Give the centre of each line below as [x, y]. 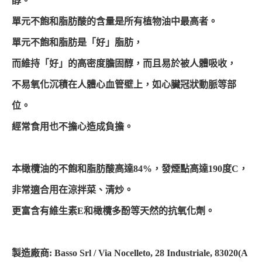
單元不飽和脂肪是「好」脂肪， [77, 43]
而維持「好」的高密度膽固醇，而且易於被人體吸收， [124, 64]
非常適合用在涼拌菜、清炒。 [73, 190]
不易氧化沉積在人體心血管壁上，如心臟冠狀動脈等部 [124, 85]
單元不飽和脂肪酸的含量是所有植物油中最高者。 [115, 22]
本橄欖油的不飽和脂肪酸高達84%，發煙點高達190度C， [130, 169]
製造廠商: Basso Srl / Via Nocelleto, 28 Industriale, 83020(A [130, 253]
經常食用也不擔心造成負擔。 [73, 127]
